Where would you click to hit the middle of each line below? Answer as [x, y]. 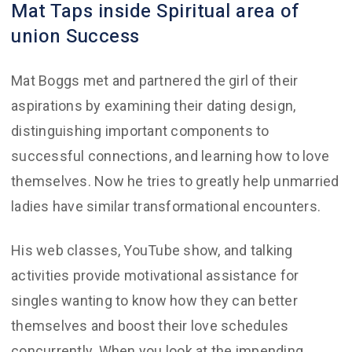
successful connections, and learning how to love [170, 156]
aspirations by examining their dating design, [154, 106]
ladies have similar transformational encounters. [166, 206]
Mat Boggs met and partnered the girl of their [155, 81]
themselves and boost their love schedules [150, 326]
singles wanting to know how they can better [154, 301]
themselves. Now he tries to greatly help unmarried [175, 181]
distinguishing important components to [140, 131]
